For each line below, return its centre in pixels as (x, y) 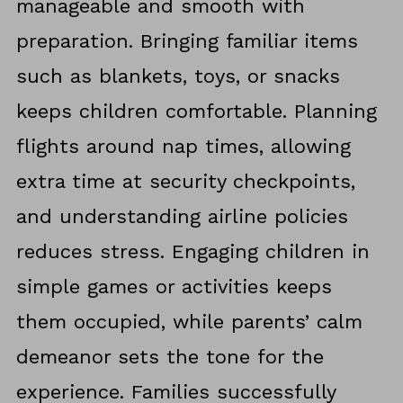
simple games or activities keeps (174, 287)
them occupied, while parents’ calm (189, 322)
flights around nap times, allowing (183, 147)
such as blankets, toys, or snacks (178, 76)
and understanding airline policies (182, 217)
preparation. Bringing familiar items (187, 41)
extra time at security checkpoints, (185, 182)
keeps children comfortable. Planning (196, 112)
